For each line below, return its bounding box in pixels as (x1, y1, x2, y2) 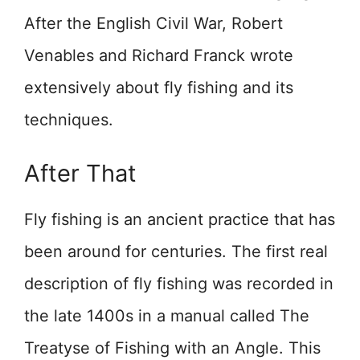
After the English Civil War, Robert (24, 14, 283, 34)
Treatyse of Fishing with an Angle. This (24, 338, 321, 358)
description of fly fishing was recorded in (24, 274, 333, 294)
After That (24, 159, 137, 188)
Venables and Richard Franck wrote (24, 46, 293, 66)
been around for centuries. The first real (24, 242, 328, 262)
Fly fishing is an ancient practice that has (24, 210, 335, 230)
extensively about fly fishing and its (24, 78, 293, 98)
